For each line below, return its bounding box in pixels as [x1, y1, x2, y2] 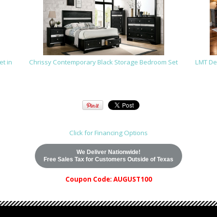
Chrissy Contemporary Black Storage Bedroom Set [29, 57, 178, 66]
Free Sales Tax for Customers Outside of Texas [44, 155, 173, 163]
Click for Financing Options [69, 128, 148, 137]
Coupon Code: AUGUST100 [65, 175, 152, 184]
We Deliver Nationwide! [77, 148, 140, 155]
